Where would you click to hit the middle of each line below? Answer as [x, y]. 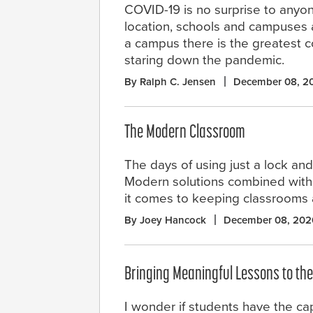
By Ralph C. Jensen [170, 82]
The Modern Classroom [185, 133]
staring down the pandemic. [204, 60]
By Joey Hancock [165, 220]
